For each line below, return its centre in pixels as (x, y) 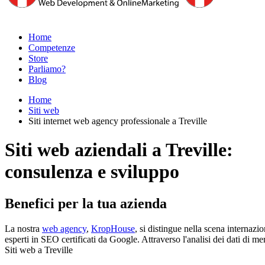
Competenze (52, 48)
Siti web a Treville (39, 250)
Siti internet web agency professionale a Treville (118, 121)
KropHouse (113, 228)
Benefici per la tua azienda (86, 203)
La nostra (23, 228)
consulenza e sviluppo (92, 172)
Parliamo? (47, 69)
